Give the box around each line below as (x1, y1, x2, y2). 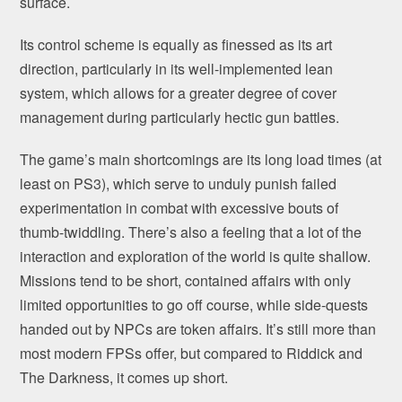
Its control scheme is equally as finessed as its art (20, 33, 333, 55)
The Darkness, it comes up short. (20, 366, 229, 388)
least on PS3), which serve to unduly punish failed (20, 172, 337, 194)
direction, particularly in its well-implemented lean (20, 57, 334, 79)
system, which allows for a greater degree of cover (20, 82, 337, 103)
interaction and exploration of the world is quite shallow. (20, 245, 371, 267)
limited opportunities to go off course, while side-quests (20, 293, 369, 315)
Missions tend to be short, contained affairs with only (20, 269, 352, 291)
